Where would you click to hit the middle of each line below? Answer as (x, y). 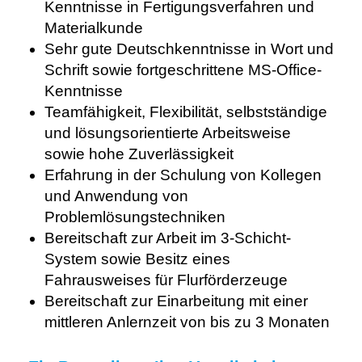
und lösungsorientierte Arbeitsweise (168, 133)
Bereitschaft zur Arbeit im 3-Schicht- (168, 238)
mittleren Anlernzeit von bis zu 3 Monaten (187, 322)
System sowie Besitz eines (137, 259)
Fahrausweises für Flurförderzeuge (166, 280)
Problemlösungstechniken (135, 217)
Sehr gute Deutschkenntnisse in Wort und (189, 48)
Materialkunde (94, 27)
